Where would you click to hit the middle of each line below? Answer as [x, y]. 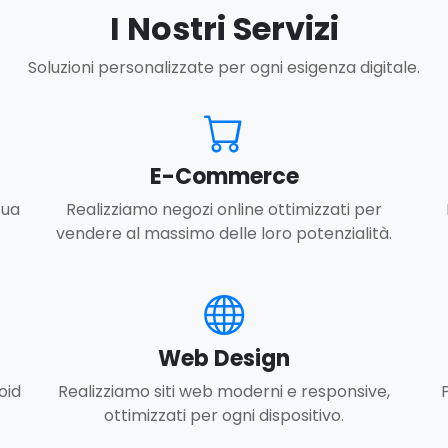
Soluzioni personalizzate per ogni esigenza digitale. [224, 68]
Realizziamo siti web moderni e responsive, [224, 392]
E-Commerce [224, 177]
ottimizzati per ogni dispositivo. [224, 416]
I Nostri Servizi [224, 29]
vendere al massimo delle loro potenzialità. [224, 234]
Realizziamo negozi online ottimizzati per [224, 210]
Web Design [224, 359]
